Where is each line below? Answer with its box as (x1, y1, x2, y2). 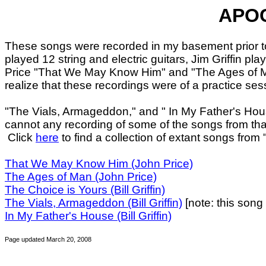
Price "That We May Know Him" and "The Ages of (5, 66, 260, 78)
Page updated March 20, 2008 (5, 236, 91, 243)
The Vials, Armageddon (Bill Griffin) (5, 197, 182, 209)
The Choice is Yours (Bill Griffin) (5, 183, 165, 196)
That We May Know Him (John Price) (5, 157, 193, 170)
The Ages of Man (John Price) (5, 170, 157, 183)
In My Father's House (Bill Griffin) (5, 210, 172, 222)
